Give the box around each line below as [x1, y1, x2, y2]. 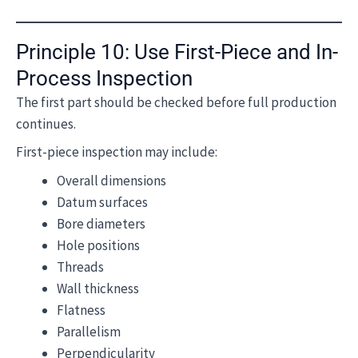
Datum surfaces [57, 193, 148, 211]
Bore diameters [57, 214, 145, 233]
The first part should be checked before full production [16, 93, 336, 111]
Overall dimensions [57, 171, 166, 189]
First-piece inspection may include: [16, 143, 217, 161]
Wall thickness [57, 279, 139, 297]
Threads [57, 257, 104, 276]
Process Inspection [16, 66, 193, 90]
